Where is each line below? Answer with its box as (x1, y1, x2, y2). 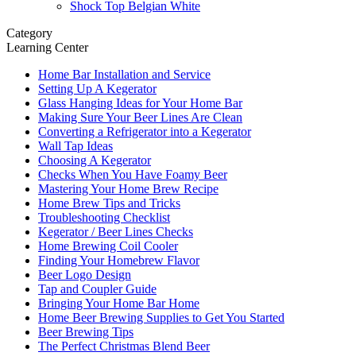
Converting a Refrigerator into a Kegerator (38, 125, 251, 138)
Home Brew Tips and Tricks (38, 196, 180, 210)
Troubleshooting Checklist (38, 211, 170, 224)
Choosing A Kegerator (38, 153, 151, 167)
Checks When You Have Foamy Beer (38, 168, 227, 181)
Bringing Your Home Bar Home (38, 296, 199, 310)
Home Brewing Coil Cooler (38, 239, 178, 253)
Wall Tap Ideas (38, 139, 113, 153)
